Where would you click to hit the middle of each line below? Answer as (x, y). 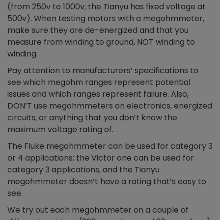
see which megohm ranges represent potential (99, 82)
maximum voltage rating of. (60, 129)
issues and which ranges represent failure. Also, (98, 94)
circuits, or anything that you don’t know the (92, 117)
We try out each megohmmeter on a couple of (98, 210)
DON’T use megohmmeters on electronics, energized (110, 106)
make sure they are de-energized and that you (98, 30)
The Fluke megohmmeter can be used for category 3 (110, 146)
